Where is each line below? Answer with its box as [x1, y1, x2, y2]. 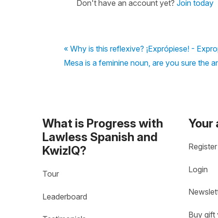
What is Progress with [42, 116, 163, 130]
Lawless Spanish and [42, 129, 158, 144]
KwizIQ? [42, 143, 87, 158]
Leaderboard [42, 192, 87, 202]
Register [188, 142, 217, 152]
